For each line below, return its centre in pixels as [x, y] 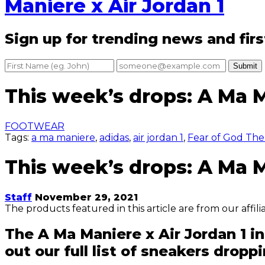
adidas [114, 137]
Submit [245, 66]
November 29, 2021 [86, 197]
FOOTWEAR [35, 126]
